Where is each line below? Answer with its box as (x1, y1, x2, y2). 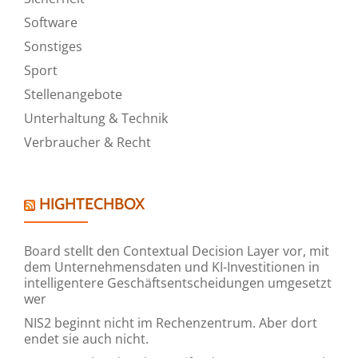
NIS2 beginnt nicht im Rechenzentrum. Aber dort (24, 313, 317, 332)
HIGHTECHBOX (39, 193, 145, 213)
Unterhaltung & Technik (24, 109, 168, 127)
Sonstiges (24, 37, 82, 55)
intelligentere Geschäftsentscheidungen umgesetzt (24, 273, 332, 292)
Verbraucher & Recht (24, 133, 151, 151)
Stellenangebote (24, 85, 122, 103)
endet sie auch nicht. (24, 329, 149, 348)
